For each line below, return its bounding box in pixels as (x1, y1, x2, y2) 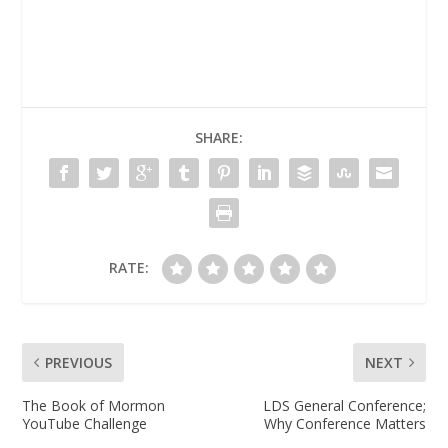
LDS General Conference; (262, 395, 426, 415)
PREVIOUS (45, 352, 113, 372)
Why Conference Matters (263, 413, 426, 433)
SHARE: (195, 127, 243, 147)
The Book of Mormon (22, 395, 166, 415)
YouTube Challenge (22, 413, 148, 433)
